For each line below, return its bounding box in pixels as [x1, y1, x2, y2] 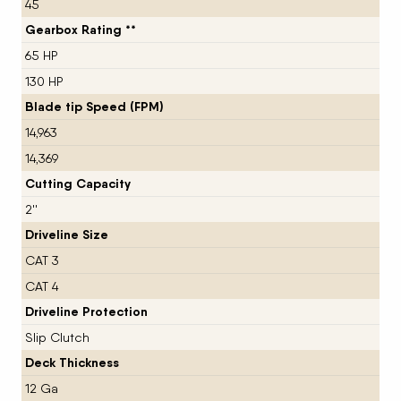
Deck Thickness [24, 354, 119, 371]
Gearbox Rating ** [24, 21, 136, 38]
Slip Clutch [24, 329, 90, 345]
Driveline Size [24, 226, 108, 243]
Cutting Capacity [24, 175, 131, 192]
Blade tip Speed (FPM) [24, 98, 164, 115]
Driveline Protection [24, 303, 148, 320]
